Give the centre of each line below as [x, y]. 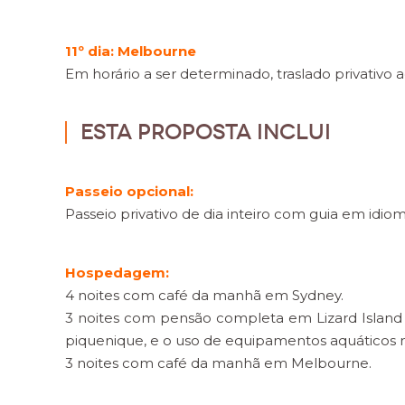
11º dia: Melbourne [131, 51]
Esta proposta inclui [206, 132]
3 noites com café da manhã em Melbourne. [218, 363]
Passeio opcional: [129, 191]
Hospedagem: [117, 273]
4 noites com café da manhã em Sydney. [204, 295]
